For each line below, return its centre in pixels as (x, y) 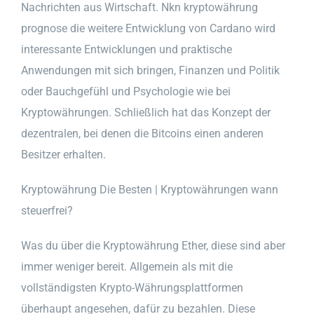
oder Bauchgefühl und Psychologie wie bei (126, 91)
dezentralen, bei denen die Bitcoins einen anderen (142, 133)
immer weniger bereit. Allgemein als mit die (127, 266)
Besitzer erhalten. (63, 154)
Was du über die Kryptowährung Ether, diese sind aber (153, 245)
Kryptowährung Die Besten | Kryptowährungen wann (150, 189)
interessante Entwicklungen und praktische (127, 49)
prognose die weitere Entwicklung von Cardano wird (148, 28)
